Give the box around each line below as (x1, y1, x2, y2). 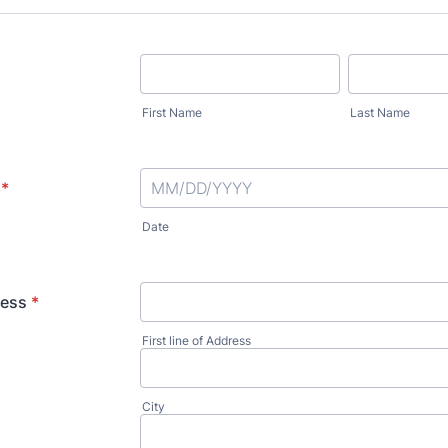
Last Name (350, 105, 410, 120)
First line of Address (142, 333, 251, 348)
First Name (142, 105, 202, 120)
